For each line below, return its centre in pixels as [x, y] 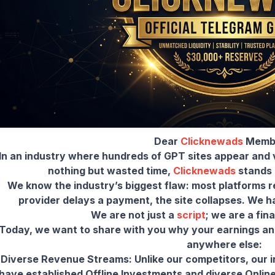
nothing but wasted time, [110, 170]
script [191, 215]
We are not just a [134, 215]
